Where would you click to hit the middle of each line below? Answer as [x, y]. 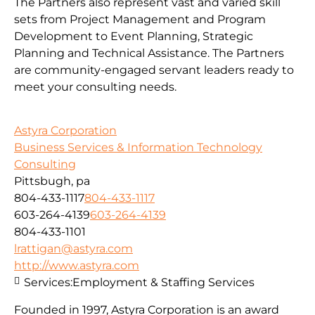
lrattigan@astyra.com [73, 249]
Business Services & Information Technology [138, 148]
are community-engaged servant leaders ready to [154, 70]
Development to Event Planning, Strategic [134, 37]
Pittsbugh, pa [52, 181]
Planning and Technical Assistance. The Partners [149, 53]
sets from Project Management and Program [140, 20]
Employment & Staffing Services [163, 283]
